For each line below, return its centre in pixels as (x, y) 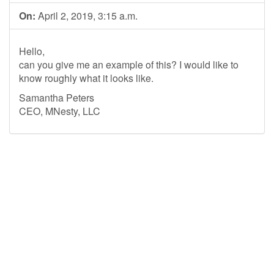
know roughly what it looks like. (86, 78)
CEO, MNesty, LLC (60, 111)
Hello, (32, 51)
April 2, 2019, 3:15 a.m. (87, 16)
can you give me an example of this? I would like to (129, 65)
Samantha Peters (57, 98)
